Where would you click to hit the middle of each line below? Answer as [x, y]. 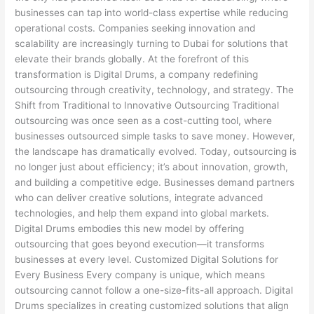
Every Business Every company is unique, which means [140, 274]
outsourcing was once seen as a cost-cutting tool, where [144, 120]
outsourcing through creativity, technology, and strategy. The [155, 89]
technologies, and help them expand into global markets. [142, 213]
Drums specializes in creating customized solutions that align [152, 305]
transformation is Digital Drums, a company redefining [137, 74]
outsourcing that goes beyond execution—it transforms [140, 244]
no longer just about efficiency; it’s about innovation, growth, [152, 166]
